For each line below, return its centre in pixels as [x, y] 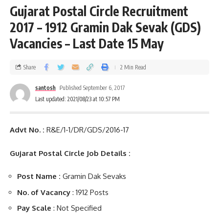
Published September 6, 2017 [92, 88]
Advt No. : [27, 130]
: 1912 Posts [89, 192]
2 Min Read [133, 67]
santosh [45, 88]
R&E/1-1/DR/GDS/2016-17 [87, 130]
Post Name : [39, 176]
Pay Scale [34, 208]
